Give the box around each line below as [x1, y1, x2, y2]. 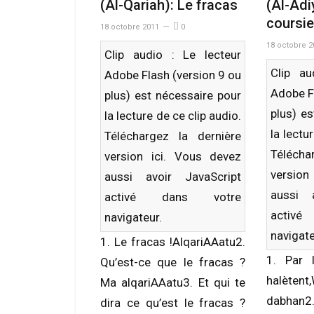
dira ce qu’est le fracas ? [100, 296, 246, 310]
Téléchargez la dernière [104, 129, 242, 143]
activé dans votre [104, 190, 242, 204]
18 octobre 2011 [100, 22, 159, 32]
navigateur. [104, 210, 162, 224]
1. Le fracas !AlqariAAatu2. [100, 235, 246, 249]
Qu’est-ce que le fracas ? [100, 255, 246, 269]
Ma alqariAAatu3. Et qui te [100, 275, 246, 289]
